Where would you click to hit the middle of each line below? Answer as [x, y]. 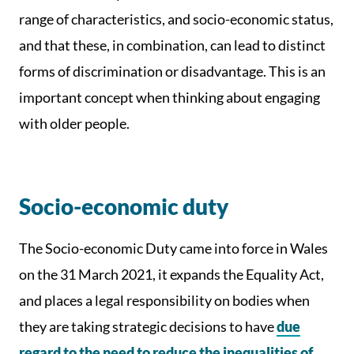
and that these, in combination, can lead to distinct [172, 45]
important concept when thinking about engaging [169, 97]
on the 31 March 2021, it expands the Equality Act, [171, 274]
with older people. [74, 123]
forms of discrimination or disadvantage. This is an [172, 71]
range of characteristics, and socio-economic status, [176, 19]
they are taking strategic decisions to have [148, 326]
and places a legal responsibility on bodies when [164, 300]
